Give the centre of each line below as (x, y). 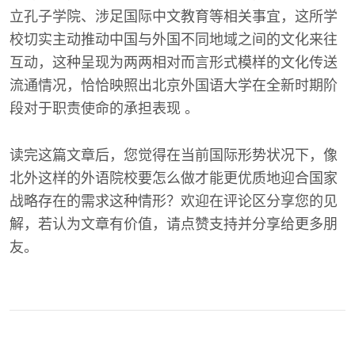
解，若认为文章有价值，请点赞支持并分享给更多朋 (174, 225)
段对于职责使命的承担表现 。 (104, 109)
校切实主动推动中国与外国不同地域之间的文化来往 (174, 40)
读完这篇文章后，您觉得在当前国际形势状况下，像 (174, 156)
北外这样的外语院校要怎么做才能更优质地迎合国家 (174, 179)
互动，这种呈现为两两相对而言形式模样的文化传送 (174, 63)
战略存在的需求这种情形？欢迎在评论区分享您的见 (174, 202)
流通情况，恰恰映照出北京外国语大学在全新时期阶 (174, 86)
